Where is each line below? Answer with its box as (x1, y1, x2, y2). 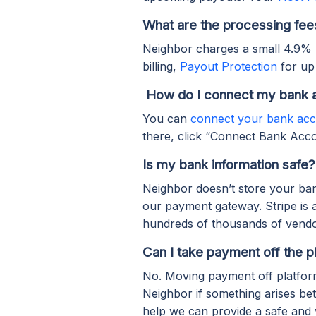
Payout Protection (180, 59, 277, 73)
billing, (142, 59, 180, 73)
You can (142, 111, 190, 126)
